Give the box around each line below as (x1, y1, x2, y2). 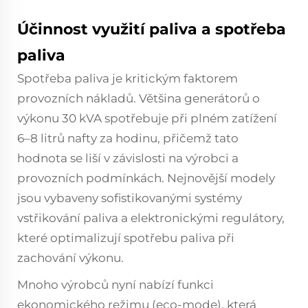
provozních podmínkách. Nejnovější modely (17, 171, 275, 185)
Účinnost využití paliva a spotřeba (17, 20, 286, 38)
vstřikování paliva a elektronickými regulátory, (17, 211, 285, 225)
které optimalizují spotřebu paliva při (17, 231, 234, 245)
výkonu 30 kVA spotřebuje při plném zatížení (17, 111, 277, 125)
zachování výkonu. (17, 251, 124, 265)
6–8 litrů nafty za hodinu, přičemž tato (17, 131, 239, 145)
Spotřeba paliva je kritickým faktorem (17, 71, 238, 85)
